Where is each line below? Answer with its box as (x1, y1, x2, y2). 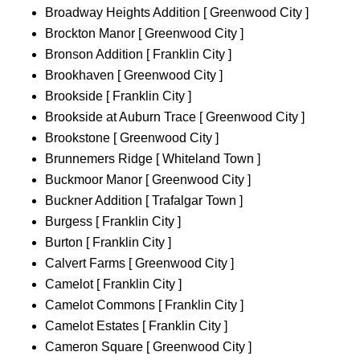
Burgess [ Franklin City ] (45, 215, 181, 229)
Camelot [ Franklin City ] (45, 277, 182, 292)
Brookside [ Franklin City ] (45, 89, 191, 104)
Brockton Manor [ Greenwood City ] (45, 27, 243, 41)
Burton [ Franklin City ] (45, 235, 171, 250)
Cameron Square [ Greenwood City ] (45, 340, 252, 354)
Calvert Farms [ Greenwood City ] (45, 256, 234, 271)
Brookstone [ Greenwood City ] (45, 131, 219, 145)
